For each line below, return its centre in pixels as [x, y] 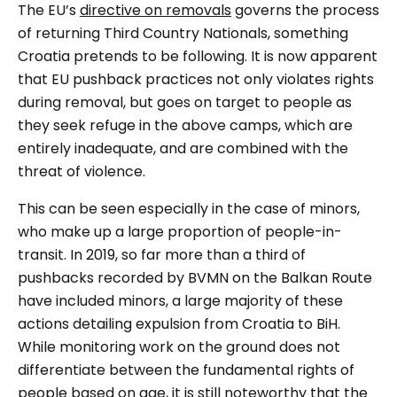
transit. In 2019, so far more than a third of [162, 255]
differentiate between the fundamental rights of [186, 370]
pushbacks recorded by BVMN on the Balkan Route [195, 278]
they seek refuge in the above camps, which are [185, 126]
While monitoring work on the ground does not [179, 347]
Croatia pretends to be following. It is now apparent [198, 57]
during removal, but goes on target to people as [185, 103]
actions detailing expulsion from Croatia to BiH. [179, 324]
